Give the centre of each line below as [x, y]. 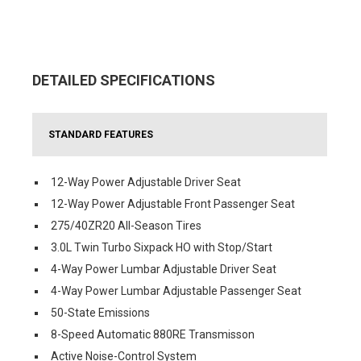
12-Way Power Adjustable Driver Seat [146, 182]
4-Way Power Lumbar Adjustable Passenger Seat [176, 291]
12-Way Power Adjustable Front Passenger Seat [173, 204]
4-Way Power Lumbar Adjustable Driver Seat [164, 269]
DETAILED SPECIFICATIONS [124, 80]
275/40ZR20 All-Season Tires [126, 226]
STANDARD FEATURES [101, 135]
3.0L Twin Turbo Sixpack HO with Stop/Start [162, 247]
